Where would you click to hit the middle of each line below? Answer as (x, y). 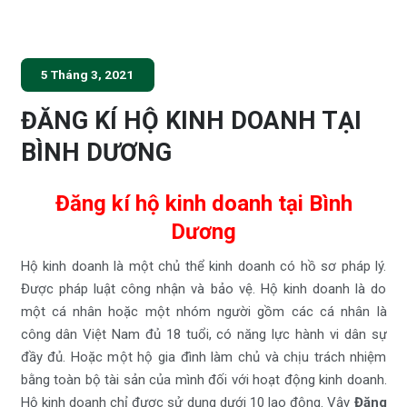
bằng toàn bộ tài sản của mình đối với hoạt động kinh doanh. (203, 380)
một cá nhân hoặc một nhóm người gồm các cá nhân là (203, 312)
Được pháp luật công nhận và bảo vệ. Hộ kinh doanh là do (203, 289)
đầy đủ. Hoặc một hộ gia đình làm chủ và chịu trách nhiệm (203, 357)
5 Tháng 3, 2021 (87, 75)
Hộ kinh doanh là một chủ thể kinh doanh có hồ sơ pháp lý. (203, 267)
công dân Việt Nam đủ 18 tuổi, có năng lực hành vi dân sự (203, 335)
